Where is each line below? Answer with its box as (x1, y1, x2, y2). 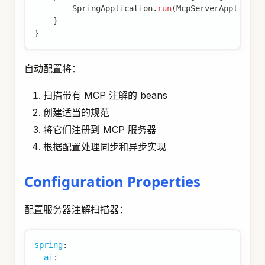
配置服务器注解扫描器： (24, 203, 128, 216)
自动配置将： (24, 63, 81, 75)
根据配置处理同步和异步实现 (43, 141, 166, 153)
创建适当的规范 (43, 106, 109, 119)
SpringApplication (72, 4, 153, 14)
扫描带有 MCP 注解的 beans (43, 89, 167, 102)
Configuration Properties (24, 172, 201, 192)
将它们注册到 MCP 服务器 (43, 124, 156, 136)
